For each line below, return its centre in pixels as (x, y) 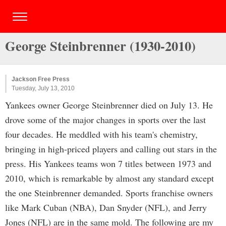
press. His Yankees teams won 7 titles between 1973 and (108, 163)
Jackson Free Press (41, 79)
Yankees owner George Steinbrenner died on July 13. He (109, 105)
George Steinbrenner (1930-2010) (100, 46)
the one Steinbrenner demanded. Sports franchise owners (109, 193)
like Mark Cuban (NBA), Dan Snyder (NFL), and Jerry (106, 207)
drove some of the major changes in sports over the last (105, 120)
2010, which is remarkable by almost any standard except (109, 178)
